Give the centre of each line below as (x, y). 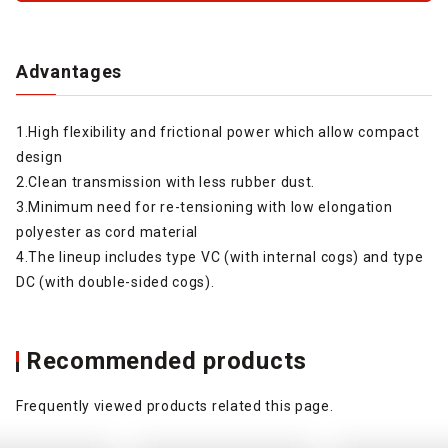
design (39, 156)
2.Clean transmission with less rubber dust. (166, 181)
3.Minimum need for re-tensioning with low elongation (204, 206)
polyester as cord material (107, 231)
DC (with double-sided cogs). (115, 281)
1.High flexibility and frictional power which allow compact (218, 131)
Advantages (69, 71)
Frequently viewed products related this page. (175, 405)
